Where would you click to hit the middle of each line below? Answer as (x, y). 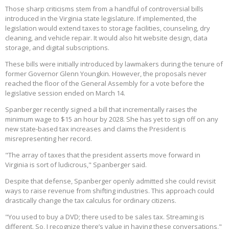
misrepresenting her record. (49, 139)
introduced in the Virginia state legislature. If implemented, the (101, 19)
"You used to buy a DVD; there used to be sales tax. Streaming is (105, 217)
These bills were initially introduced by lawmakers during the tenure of (114, 64)
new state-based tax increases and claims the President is (96, 129)
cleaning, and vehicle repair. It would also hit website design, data (106, 38)
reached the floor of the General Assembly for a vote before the (105, 84)
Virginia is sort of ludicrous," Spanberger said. (76, 165)
